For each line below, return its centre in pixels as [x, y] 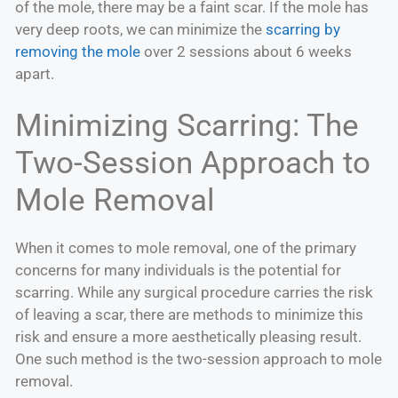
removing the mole [78, 51]
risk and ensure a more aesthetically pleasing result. [188, 337]
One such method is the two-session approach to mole [199, 359]
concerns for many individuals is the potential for [178, 271]
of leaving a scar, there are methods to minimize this [189, 315]
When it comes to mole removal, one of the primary [186, 248]
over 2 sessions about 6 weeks [246, 51]
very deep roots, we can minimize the [140, 29]
